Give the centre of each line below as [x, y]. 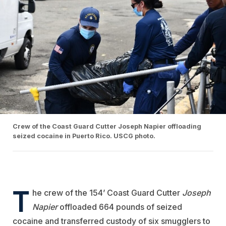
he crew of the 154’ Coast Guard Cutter [107, 192]
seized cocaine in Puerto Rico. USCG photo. [84, 136]
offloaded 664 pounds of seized [120, 207]
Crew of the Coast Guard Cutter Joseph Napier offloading [107, 126]
